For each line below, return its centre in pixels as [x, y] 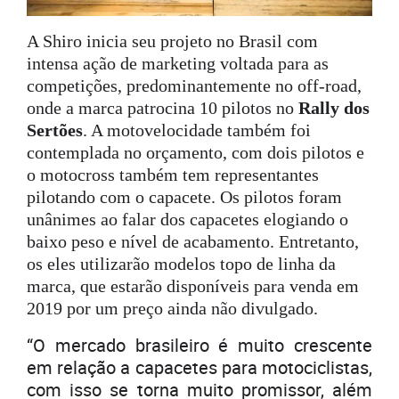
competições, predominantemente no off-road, [194, 86]
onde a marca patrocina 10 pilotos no [163, 108]
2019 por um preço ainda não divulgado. [172, 309]
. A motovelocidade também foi [197, 130]
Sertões [55, 130]
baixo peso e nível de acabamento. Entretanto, [193, 242]
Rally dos [334, 108]
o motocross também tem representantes [173, 175]
